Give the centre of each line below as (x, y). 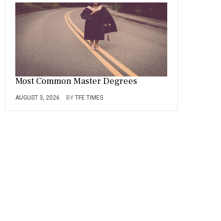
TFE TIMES (89, 98)
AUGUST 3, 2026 (37, 98)
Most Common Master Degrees (76, 81)
